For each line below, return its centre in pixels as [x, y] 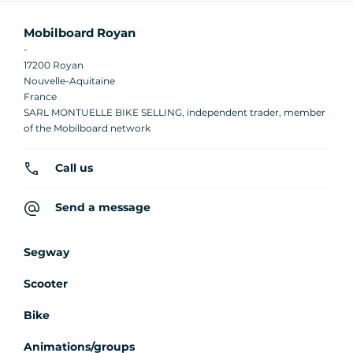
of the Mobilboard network [87, 128]
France [40, 97]
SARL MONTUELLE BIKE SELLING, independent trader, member [175, 113]
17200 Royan [54, 65]
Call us [74, 168]
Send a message [103, 208]
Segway [46, 253]
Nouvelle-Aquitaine [69, 81]
